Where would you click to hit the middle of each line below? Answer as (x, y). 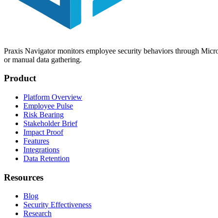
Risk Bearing (44, 115)
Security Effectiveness (57, 205)
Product (20, 78)
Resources (24, 177)
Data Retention (46, 159)
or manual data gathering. (43, 59)
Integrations (41, 150)
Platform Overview (53, 97)
